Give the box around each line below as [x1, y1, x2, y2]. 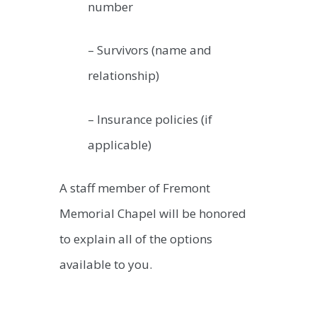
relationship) [88, 67, 159, 84]
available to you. [59, 256, 152, 273]
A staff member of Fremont [59, 180, 210, 197]
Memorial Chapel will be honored [59, 205, 246, 222]
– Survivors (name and [88, 42, 212, 59]
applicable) [88, 136, 151, 153]
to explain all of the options [59, 231, 212, 248]
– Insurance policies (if [88, 110, 212, 127]
